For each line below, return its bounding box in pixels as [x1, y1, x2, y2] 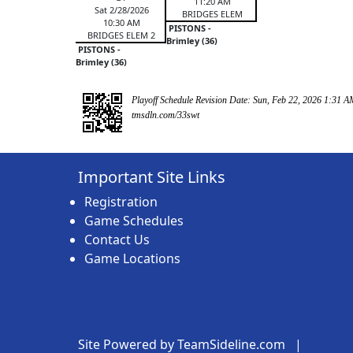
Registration [84, 192, 158, 210]
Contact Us [84, 230, 150, 248]
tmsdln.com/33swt [132, 109, 199, 121]
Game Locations [84, 249, 180, 267]
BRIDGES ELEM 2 [85, 28, 155, 41]
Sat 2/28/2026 [91, 3, 149, 16]
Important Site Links [78, 165, 225, 188]
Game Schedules [84, 211, 184, 229]
